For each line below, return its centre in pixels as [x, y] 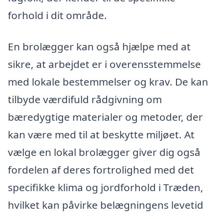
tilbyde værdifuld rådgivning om [85, 99]
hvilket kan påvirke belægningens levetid [106, 205]
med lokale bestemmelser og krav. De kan [108, 82]
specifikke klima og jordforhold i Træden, [106, 187]
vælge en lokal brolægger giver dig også [104, 152]
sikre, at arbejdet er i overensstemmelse [104, 64]
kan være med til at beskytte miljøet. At [101, 135]
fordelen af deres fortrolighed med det [101, 170]
